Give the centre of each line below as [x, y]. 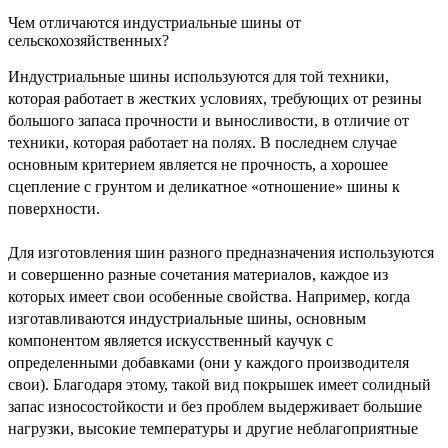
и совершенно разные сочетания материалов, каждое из [198, 274]
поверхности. [54, 208]
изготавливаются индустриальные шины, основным [187, 318]
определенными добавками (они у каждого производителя [208, 362]
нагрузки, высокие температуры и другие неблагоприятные [213, 428]
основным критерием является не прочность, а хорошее [198, 164]
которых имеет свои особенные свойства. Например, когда [209, 296]
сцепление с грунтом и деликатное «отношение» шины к [204, 186]
